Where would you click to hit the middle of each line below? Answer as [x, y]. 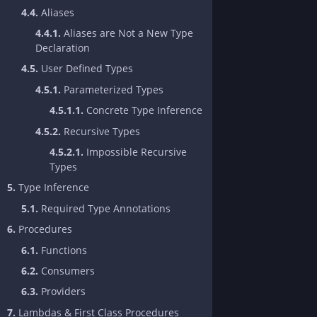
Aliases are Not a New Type [127, 33]
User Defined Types [86, 69]
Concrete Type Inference [143, 110]
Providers [62, 292]
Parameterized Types [112, 89]
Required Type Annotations [104, 208]
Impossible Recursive [135, 152]
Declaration [63, 48]
